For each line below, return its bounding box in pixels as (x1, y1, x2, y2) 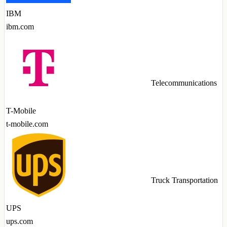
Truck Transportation (151, 176, 218, 185)
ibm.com (6, 22, 34, 31)
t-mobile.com (6, 120, 48, 129)
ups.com (6, 217, 33, 226)
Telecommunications (151, 79, 217, 88)
